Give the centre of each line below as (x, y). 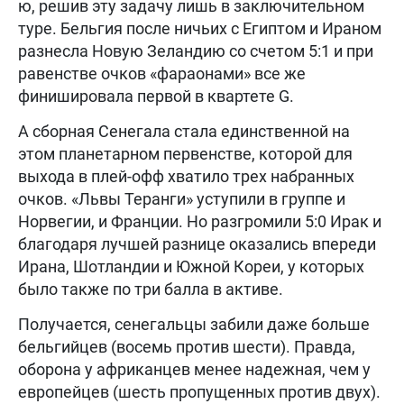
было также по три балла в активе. (151, 289)
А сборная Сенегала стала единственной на (184, 132)
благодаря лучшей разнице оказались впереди (197, 244)
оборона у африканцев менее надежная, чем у (194, 370)
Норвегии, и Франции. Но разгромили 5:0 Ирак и (200, 222)
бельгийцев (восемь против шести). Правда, (187, 347)
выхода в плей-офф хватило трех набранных (186, 177)
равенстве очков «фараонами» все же (162, 74)
